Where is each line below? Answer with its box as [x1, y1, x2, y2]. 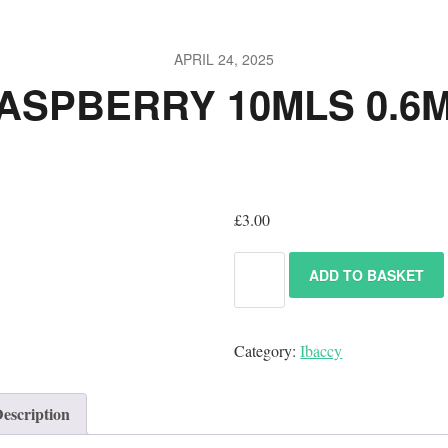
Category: [234, 340, 301, 361]
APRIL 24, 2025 [174, 49, 274, 69]
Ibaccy [300, 340, 343, 361]
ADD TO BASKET [309, 265, 425, 285]
